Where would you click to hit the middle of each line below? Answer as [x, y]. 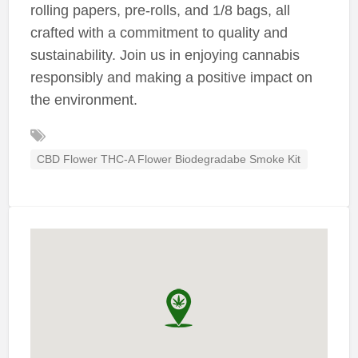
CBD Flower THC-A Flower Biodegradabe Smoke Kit [169, 159]
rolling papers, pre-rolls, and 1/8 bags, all [160, 10]
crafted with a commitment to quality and [159, 32]
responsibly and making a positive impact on [171, 77]
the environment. [84, 99]
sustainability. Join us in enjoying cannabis [165, 55]
